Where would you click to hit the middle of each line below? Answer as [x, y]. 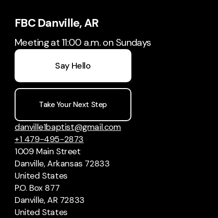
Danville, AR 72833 [50, 200]
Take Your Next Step [73, 104]
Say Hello [73, 65]
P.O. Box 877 [37, 188]
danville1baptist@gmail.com [68, 127]
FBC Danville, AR [57, 23]
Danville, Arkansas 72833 [62, 164]
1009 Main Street [48, 152]
